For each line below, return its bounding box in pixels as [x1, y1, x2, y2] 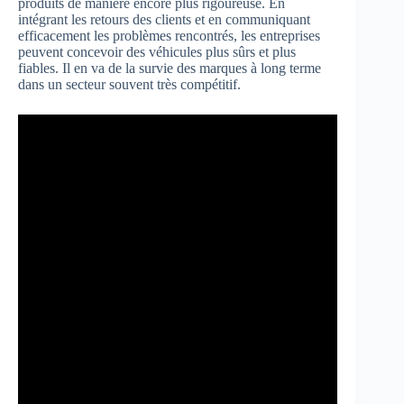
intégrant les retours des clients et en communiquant [18, 12, 310, 28]
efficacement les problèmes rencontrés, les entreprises [18, 28, 320, 44]
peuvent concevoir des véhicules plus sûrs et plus [18, 44, 296, 60]
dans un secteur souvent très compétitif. [18, 77, 241, 93]
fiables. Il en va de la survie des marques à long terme [18, 60, 321, 77]
